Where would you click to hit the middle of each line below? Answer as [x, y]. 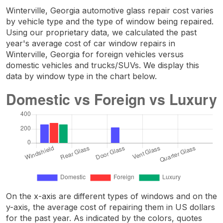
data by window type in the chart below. [81, 76]
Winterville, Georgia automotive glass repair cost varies [110, 10]
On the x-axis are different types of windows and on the [111, 196]
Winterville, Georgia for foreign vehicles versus [95, 54]
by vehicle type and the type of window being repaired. [110, 21]
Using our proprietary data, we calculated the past [101, 32]
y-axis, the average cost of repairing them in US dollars [111, 207]
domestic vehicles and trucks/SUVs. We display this [103, 65]
